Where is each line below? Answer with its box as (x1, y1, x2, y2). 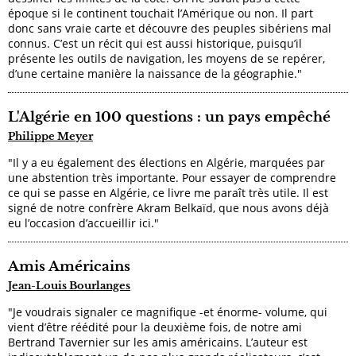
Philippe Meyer (8, 129, 93, 143)
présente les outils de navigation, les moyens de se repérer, (8, 50, 325, 66)
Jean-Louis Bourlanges (8, 278, 130, 292)
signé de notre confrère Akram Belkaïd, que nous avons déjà (8, 199, 329, 215)
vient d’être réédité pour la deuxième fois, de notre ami (8, 319, 302, 335)
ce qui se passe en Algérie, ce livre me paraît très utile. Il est (8, 184, 328, 200)
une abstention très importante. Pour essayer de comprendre (8, 169, 336, 185)
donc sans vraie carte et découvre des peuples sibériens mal (8, 20, 331, 36)
